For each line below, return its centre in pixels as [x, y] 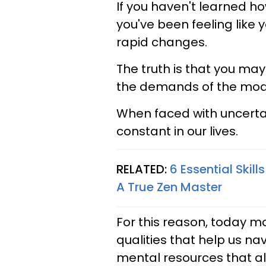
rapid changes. [162, 42]
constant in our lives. [177, 131]
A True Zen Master [169, 187]
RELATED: [143, 169]
